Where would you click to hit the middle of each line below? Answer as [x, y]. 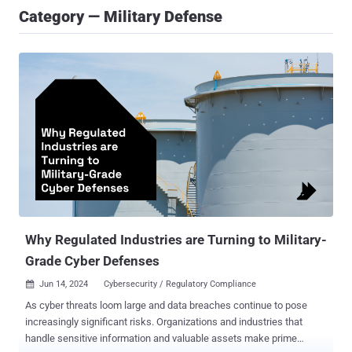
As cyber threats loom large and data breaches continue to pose [166, 306]
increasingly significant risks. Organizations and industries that [164, 322]
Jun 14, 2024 [64, 284]
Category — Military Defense [121, 16]
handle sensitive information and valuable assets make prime [161, 339]
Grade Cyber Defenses [92, 261]
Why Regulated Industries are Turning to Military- [176, 240]
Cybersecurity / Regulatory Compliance [180, 284]
